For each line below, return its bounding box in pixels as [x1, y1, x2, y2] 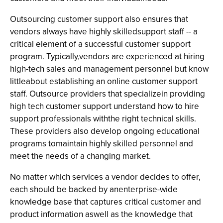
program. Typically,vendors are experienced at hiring [10, 50, 205, 63]
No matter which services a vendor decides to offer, [10, 171, 201, 183]
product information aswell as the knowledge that [10, 208, 193, 221]
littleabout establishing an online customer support [10, 75, 198, 88]
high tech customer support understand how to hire [10, 100, 199, 112]
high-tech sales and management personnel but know [10, 63, 209, 75]
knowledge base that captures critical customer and [10, 196, 201, 208]
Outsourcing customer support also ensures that [10, 13, 188, 25]
